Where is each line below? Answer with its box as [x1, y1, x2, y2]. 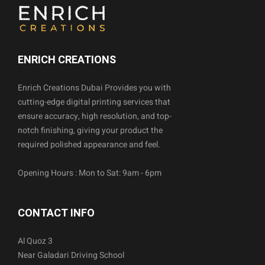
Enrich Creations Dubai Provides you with [18, 81, 171, 94]
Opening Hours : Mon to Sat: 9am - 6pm [18, 166, 161, 179]
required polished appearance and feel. [18, 138, 160, 151]
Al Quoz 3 [18, 234, 53, 247]
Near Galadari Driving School [18, 248, 124, 261]
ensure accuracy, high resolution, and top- [18, 109, 172, 122]
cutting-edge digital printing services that [18, 95, 170, 108]
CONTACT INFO [18, 205, 95, 221]
